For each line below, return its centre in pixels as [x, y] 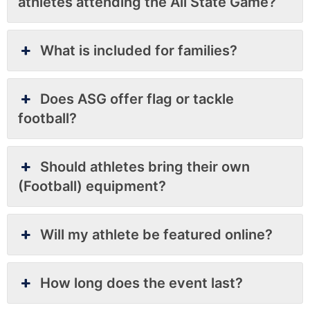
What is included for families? [139, 50]
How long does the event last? [142, 283]
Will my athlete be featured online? [157, 234]
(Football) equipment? [92, 186]
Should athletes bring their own [145, 166]
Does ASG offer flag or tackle [137, 99]
